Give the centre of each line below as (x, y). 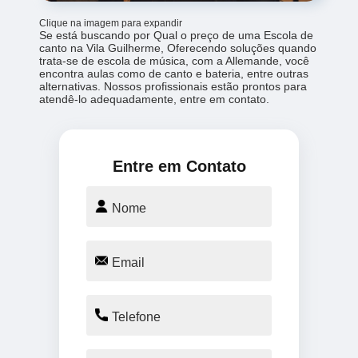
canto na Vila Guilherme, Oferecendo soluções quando (178, 48)
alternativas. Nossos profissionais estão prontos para (173, 86)
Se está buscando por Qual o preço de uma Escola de (177, 35)
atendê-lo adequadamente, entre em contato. (155, 99)
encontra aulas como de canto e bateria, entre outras (174, 73)
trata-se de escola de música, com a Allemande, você (175, 60)
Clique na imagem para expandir (111, 23)
